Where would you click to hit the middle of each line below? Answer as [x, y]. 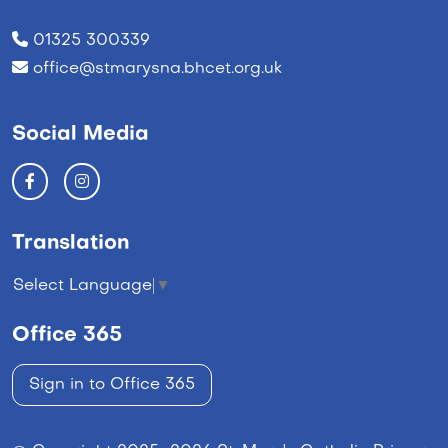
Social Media [80, 134]
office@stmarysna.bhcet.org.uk [157, 68]
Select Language [82, 286]
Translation [70, 244]
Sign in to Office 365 [112, 385]
